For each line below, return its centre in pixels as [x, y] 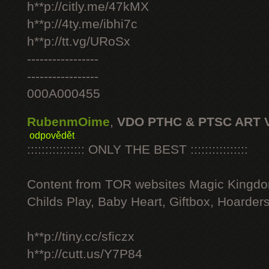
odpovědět [52, 135]
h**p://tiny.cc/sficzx [81, 237]
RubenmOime [68, 122]
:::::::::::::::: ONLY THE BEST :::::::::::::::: [138, 150]
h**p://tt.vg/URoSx [79, 41]
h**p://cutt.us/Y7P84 [85, 254]
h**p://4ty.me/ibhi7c [82, 24]
